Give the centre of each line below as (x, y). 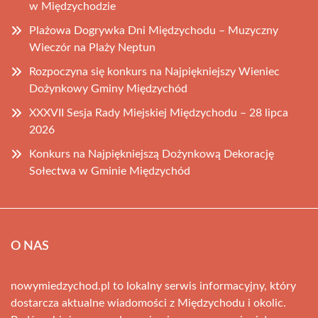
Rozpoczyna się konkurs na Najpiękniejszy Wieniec (154, 72)
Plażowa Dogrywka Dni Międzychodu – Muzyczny (154, 31)
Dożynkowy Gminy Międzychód (108, 89)
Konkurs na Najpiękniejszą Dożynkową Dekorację (152, 154)
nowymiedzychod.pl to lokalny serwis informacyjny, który (153, 286)
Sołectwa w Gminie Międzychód (110, 171)
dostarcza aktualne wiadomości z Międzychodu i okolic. (148, 303)
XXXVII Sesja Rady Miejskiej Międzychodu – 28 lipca (159, 113)
